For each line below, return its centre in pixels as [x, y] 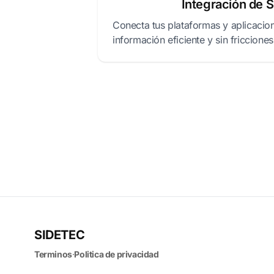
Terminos [53, 254]
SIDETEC [60, 235]
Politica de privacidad [117, 254]
